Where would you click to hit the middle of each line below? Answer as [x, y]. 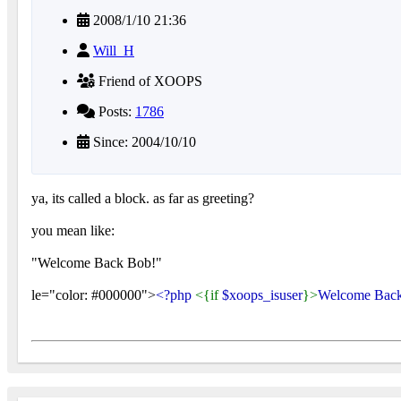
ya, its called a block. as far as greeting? [143, 198]
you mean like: [73, 230]
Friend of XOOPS [149, 81]
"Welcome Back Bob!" [97, 262]
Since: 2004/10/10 [143, 141]
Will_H [114, 50]
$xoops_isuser [262, 294]
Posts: [115, 111]
